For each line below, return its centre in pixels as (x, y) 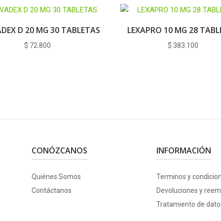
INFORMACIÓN (184, 150)
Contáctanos (51, 190)
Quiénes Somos (56, 176)
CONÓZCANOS (59, 150)
